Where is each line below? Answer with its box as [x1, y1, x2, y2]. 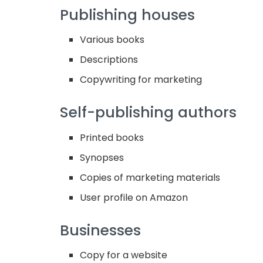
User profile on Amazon [80, 190, 188, 204]
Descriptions [80, 53, 139, 67]
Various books [80, 33, 145, 47]
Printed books [80, 130, 144, 144]
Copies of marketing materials [80, 170, 221, 184]
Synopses [80, 150, 124, 164]
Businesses [60, 220, 141, 241]
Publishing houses [60, 4, 195, 25]
